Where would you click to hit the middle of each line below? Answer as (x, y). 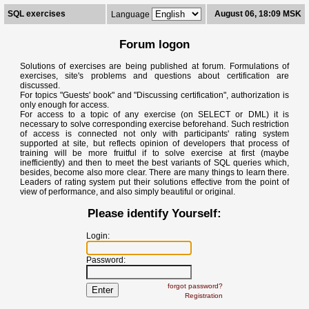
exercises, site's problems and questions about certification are (154, 76)
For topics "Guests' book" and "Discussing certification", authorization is (154, 95)
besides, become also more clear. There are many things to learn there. (154, 172)
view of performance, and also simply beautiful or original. (128, 191)
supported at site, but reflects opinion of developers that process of (154, 143)
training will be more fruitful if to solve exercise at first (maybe (154, 153)
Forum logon (154, 44)
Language (131, 14)
